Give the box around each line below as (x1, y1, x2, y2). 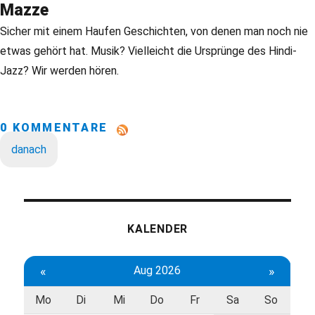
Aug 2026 (133, 264, 181, 277)
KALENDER (127, 222, 188, 236)
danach (11, 143, 46, 156)
